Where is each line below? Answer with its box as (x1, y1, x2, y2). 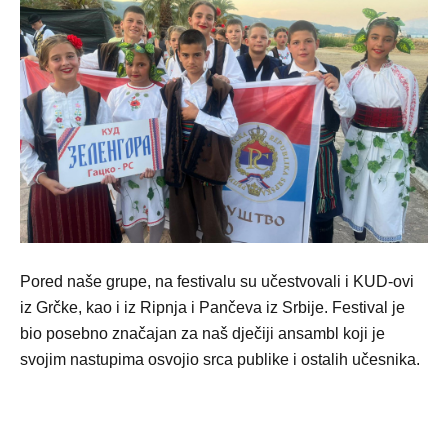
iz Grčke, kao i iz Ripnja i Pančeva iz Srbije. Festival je (20, 299, 405, 316)
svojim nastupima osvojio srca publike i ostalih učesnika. (20, 351, 420, 368)
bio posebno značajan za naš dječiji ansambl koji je (20, 325, 385, 342)
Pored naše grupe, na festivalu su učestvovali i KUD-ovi (20, 273, 414, 290)
